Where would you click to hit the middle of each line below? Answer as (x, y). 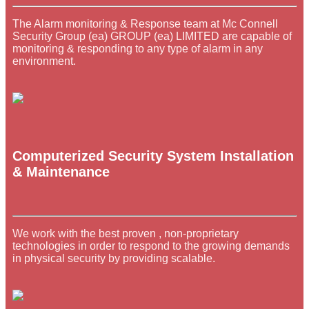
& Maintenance (61, 172)
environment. (44, 61)
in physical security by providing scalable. (114, 258)
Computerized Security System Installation (153, 156)
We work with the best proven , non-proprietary (126, 233)
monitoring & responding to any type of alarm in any (138, 48)
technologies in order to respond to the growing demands (151, 246)
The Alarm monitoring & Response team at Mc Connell (145, 23)
